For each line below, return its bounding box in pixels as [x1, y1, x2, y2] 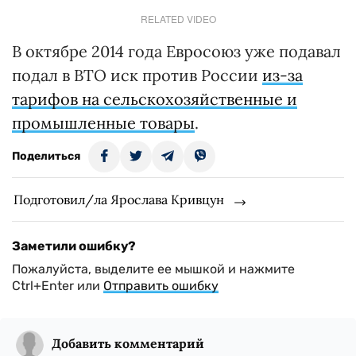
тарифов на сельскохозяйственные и [12, 89, 297, 109]
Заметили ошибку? [12, 238, 136, 253]
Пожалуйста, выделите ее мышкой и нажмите [12, 261, 295, 277]
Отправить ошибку [103, 278, 219, 293]
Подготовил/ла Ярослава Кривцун [14, 192, 224, 207]
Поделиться [12, 149, 80, 163]
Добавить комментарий [52, 335, 204, 351]
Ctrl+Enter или [12, 278, 103, 293]
